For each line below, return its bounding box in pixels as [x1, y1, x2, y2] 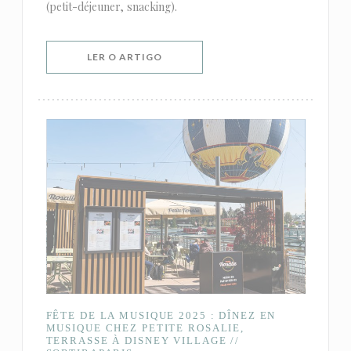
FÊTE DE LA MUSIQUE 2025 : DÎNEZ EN [45, 309, 277, 321]
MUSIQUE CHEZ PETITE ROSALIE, [45, 321, 244, 334]
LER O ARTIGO [86, 50, 162, 63]
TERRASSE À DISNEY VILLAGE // [45, 334, 240, 346]
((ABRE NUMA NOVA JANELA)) [161, 49, 317, 62]
